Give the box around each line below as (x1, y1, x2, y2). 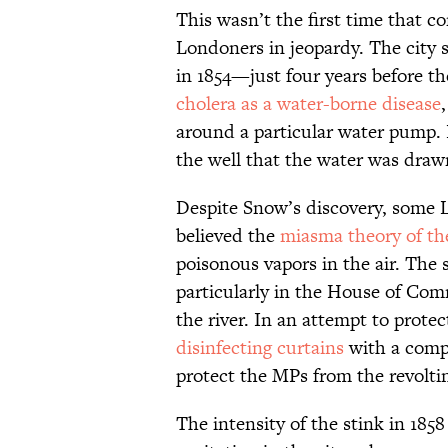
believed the (176, 222, 280, 250)
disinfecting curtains (176, 334, 344, 362)
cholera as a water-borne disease (176, 90, 441, 118)
